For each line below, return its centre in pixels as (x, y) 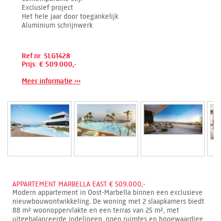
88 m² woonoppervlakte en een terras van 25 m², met (96, 210)
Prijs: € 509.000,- (49, 64)
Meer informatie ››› (51, 81)
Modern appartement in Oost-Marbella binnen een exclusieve (108, 192)
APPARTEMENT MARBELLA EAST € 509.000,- (79, 184)
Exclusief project (48, 7)
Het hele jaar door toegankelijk (70, 16)
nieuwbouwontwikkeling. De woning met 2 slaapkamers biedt (108, 201)
